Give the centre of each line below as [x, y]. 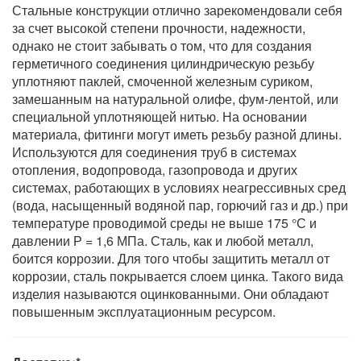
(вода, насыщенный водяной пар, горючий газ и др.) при [180, 205]
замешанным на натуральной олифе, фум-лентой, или [175, 98]
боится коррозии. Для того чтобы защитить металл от [171, 258]
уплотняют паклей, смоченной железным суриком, [162, 81]
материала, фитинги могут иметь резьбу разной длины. [177, 134]
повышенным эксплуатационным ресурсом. [144, 311]
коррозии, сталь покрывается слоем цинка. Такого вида [178, 276]
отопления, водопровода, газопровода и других [155, 169]
